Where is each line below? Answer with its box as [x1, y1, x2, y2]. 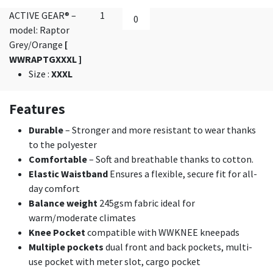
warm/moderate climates [29, 211, 136, 224]
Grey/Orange [9, 38, 65, 51]
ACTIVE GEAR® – [9, 9, 76, 22]
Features [9, 99, 65, 119]
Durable [29, 124, 63, 136]
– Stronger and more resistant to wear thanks [63, 124, 256, 136]
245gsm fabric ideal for [97, 197, 195, 210]
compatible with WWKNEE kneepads [85, 226, 239, 239]
